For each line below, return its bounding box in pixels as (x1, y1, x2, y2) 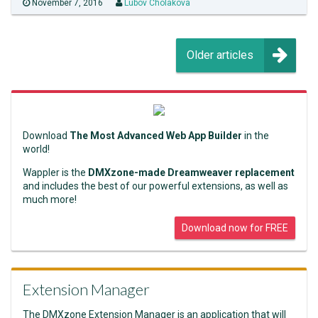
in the (242, 130, 269, 142)
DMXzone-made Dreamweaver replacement (88, 167, 295, 179)
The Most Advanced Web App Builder (70, 130, 242, 142)
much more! (23, 194, 77, 206)
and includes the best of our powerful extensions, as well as (23, 180, 288, 192)
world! (23, 143, 50, 155)
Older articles (187, 48, 253, 62)
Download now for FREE (182, 222, 288, 234)
